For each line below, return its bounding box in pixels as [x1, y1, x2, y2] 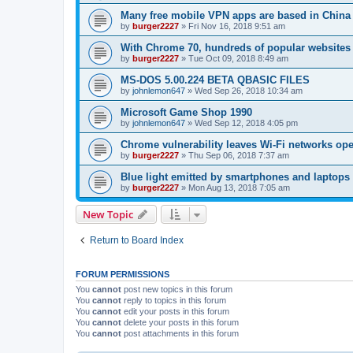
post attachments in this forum [121, 328, 239, 338]
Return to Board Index [90, 234, 184, 246]
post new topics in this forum [121, 284, 232, 294]
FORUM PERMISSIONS [76, 269, 169, 279]
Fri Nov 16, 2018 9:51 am [188, 20, 285, 31]
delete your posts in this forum [121, 317, 239, 327]
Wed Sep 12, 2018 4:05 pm [195, 117, 298, 128]
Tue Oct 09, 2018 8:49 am [188, 53, 288, 63]
